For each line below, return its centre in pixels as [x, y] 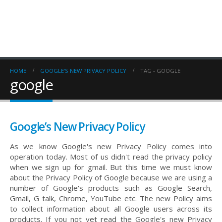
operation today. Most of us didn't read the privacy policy [111, 157]
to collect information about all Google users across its [111, 209]
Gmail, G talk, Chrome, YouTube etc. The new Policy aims [111, 198]
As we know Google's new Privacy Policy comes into [111, 146]
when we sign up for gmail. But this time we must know [111, 167]
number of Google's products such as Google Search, [111, 188]
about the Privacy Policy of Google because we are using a [111, 177]
